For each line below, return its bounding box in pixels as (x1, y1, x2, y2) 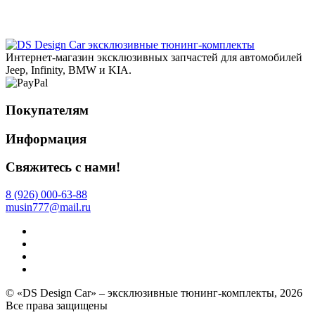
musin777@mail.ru (6, 201, 91, 214)
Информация (6, 131, 86, 146)
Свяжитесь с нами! (6, 160, 120, 175)
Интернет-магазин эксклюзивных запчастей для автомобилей (6, 51, 302, 64)
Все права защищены (6, 300, 108, 312)
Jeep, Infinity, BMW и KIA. (6, 64, 131, 77)
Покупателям (6, 103, 89, 118)
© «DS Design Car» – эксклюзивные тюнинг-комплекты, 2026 (6, 287, 302, 300)
